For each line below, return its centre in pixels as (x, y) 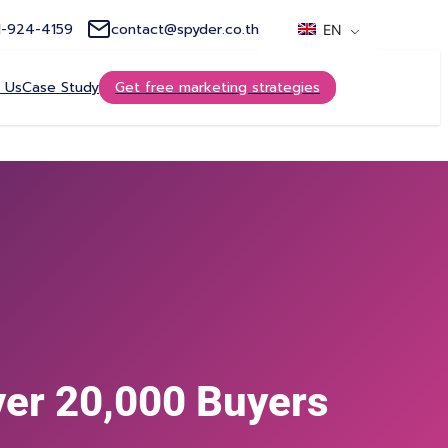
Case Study (60, 87)
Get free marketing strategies (217, 87)
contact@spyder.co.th (184, 29)
